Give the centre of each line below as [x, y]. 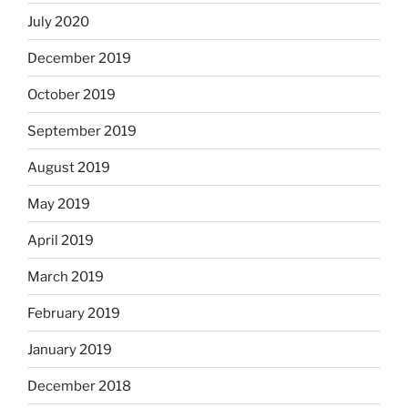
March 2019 [66, 276]
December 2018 [79, 386]
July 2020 [58, 21]
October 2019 [71, 94]
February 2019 [74, 313]
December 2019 [79, 58]
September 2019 [82, 131]
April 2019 [61, 240]
